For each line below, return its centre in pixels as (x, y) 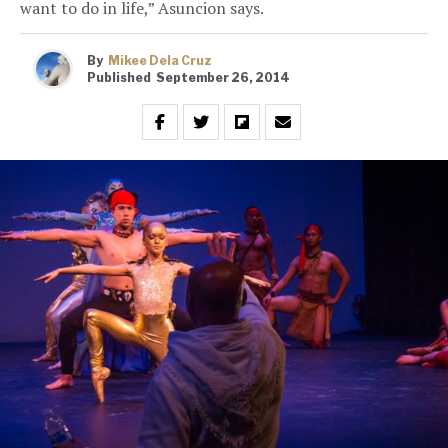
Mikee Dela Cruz (160, 60)
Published (119, 77)
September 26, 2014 (223, 77)
